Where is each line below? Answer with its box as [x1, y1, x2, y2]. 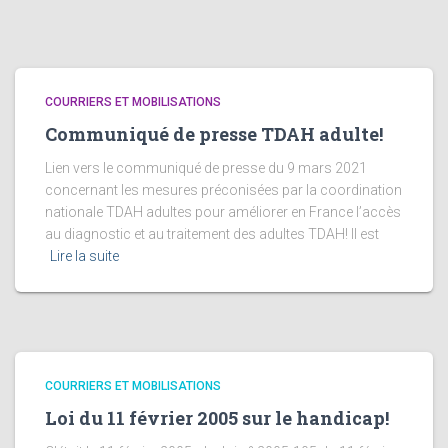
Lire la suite [50, 248, 119, 264]
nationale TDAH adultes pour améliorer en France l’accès [45, 204, 401, 220]
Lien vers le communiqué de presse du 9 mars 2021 [45, 160, 367, 176]
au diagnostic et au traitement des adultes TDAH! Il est [45, 226, 379, 242]
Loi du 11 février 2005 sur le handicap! [45, 406, 389, 430]
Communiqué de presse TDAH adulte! [45, 122, 383, 146]
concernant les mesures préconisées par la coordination [45, 182, 402, 198]
